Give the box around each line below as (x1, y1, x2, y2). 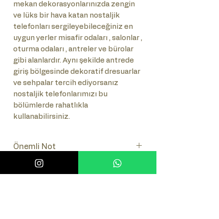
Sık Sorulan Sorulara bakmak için (13, 187, 137, 195)
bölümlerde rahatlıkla (13, 102, 88, 109)
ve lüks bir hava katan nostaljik (13, 12, 120, 19)
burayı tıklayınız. (13, 199, 74, 207)
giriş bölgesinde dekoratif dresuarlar (13, 68, 140, 75)
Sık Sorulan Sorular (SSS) (13, 169, 108, 176)
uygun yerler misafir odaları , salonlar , (13, 34, 142, 42)
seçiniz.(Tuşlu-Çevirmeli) (13, 173, 105, 181)
